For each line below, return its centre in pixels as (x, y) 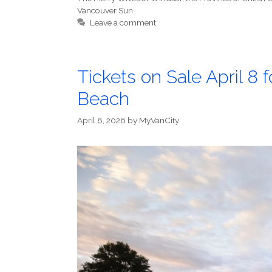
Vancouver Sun (105, 10)
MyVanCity (159, 120)
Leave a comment (123, 22)
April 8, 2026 (101, 120)
